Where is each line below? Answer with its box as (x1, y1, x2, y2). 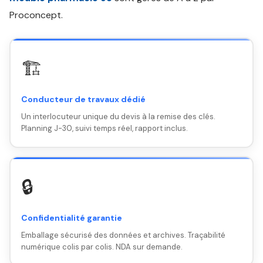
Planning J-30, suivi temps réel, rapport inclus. (21, 123, 188, 133)
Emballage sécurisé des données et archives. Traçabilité (21, 230, 225, 240)
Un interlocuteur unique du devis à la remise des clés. (21, 111, 215, 122)
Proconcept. (9, 9, 63, 21)
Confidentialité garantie (21, 212, 122, 223)
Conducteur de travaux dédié (21, 93, 146, 104)
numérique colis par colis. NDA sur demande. (21, 241, 183, 252)
